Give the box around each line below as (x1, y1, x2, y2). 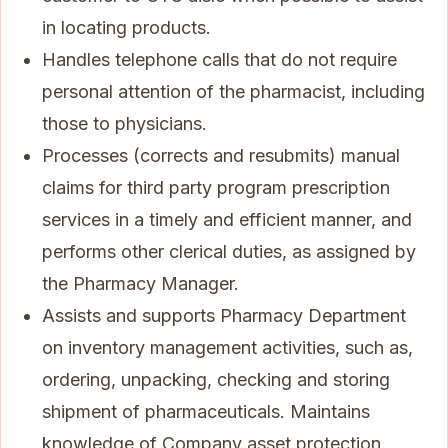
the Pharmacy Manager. (42, 272, 239, 294)
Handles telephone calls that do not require (42, 48, 397, 70)
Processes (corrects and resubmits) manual (42, 144, 400, 166)
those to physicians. (42, 112, 207, 134)
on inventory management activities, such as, (42, 336, 413, 358)
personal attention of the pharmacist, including (42, 80, 425, 102)
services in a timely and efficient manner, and (42, 208, 412, 230)
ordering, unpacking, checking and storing (42, 368, 390, 390)
